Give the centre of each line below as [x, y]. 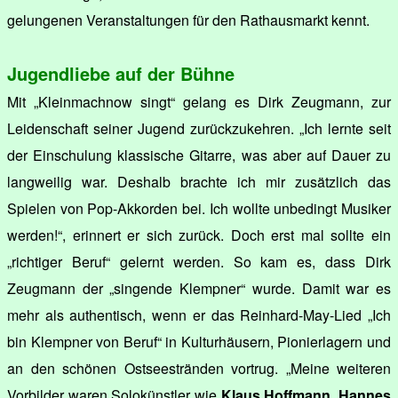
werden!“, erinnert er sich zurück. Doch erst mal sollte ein [199, 235]
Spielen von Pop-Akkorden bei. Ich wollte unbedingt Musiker [199, 209]
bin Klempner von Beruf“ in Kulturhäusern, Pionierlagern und [199, 342]
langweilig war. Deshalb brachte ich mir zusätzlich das [199, 182]
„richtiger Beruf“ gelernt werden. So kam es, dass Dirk [199, 262]
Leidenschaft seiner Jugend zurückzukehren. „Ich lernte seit [199, 129]
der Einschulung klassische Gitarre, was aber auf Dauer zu [199, 155]
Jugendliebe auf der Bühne [121, 74]
